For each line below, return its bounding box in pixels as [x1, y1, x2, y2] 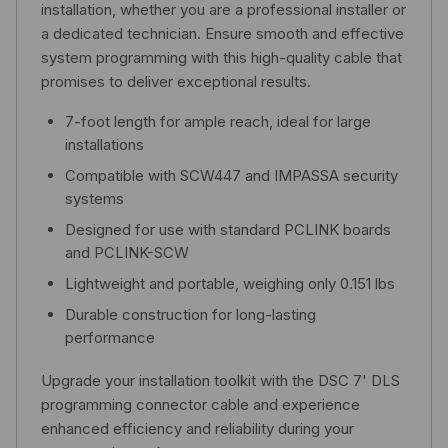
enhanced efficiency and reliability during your [41, 418, 354, 438]
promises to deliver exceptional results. [41, 71, 311, 91]
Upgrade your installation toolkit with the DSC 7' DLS [41, 370, 400, 390]
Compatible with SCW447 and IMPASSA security [65, 165, 398, 185]
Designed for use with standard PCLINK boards [65, 219, 391, 239]
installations [65, 134, 144, 154]
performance [65, 327, 155, 347]
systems [65, 188, 124, 208]
